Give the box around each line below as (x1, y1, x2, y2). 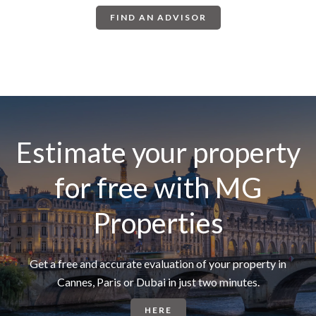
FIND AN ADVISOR (109, 12, 207, 23)
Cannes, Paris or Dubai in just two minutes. (56, 275, 260, 289)
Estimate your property (16, 135, 300, 170)
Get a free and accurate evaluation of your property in (30, 257, 286, 271)
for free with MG (54, 171, 262, 205)
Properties (92, 206, 224, 241)
